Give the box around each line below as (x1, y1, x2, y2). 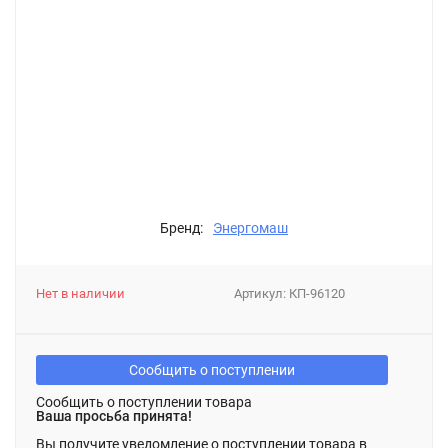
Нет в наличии (36, 286, 125, 301)
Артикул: (234, 286, 289, 301)
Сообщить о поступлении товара (36, 394, 252, 410)
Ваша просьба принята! (36, 408, 192, 424)
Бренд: (160, 220, 203, 236)
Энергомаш (213, 220, 288, 236)
